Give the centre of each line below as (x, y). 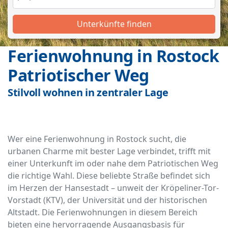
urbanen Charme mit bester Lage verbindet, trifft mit (109, 151)
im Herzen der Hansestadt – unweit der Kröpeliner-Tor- (113, 188)
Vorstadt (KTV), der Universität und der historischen (107, 200)
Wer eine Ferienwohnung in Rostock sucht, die (97, 139)
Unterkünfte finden (114, 24)
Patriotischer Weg (78, 75)
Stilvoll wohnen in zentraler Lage (88, 93)
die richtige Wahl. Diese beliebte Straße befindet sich (109, 176)
